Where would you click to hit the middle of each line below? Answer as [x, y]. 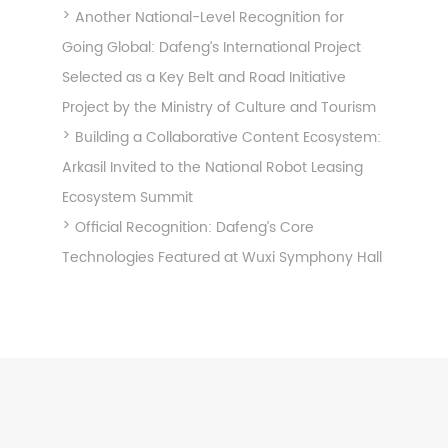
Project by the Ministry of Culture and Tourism [218, 107]
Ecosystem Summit [127, 197]
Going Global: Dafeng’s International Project [211, 47]
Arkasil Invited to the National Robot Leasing [212, 167]
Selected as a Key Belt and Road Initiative [203, 77]
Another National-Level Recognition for [209, 17]
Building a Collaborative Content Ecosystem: [227, 137]
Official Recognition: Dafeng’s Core [194, 227]
